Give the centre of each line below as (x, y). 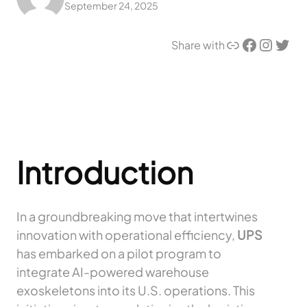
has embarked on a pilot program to (119, 254)
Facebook (245, 44)
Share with (198, 45)
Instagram (265, 44)
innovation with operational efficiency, (127, 235)
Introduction (105, 172)
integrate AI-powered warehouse (113, 272)
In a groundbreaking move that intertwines (137, 217)
